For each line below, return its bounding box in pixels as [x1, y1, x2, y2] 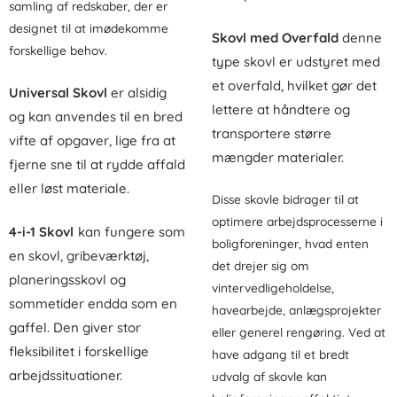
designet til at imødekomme [9, 19, 168, 35]
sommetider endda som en [9, 294, 177, 312]
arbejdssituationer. [9, 366, 122, 384]
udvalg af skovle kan [212, 369, 327, 385]
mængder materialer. [212, 148, 344, 166]
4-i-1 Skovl [9, 222, 74, 240]
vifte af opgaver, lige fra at [9, 131, 175, 149]
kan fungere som [74, 222, 185, 240]
